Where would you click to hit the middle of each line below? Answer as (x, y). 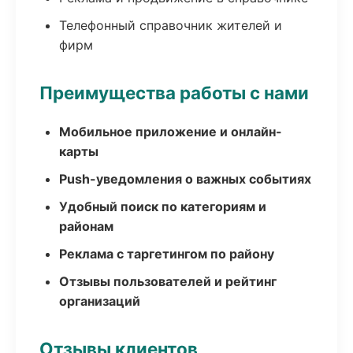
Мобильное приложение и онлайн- (171, 132)
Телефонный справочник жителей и (171, 25)
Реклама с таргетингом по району (167, 254)
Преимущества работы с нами (174, 93)
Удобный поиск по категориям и (163, 206)
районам (86, 226)
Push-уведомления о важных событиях (185, 179)
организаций (100, 301)
